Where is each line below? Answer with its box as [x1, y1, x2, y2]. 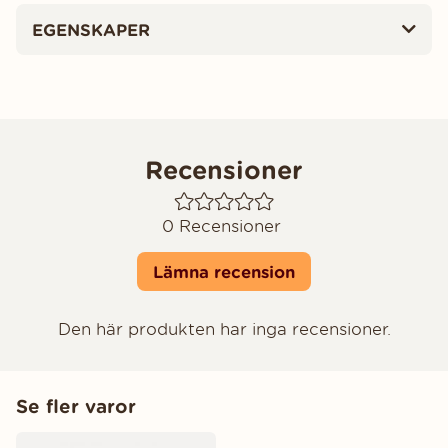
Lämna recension [153, 262, 295, 282]
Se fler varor [16, 395, 136, 418]
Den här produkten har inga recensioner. [57, 319, 391, 340]
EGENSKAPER [32, 19, 150, 39]
